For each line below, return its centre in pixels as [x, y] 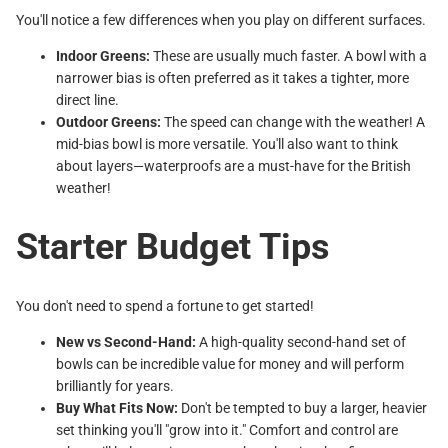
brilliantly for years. [115, 385]
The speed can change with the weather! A [293, 122]
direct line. [87, 100]
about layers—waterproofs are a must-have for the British [233, 166]
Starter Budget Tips [173, 246]
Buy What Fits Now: [117, 407]
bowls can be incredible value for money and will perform [230, 363]
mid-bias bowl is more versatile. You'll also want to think [227, 144]
